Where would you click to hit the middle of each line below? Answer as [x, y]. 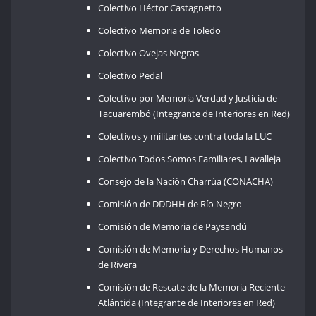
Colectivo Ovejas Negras [149, 53]
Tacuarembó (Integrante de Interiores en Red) [194, 113]
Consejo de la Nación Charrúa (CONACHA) [186, 181]
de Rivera [118, 264]
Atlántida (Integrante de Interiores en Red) [187, 302]
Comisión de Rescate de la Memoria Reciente [192, 287]
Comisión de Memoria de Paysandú [173, 226]
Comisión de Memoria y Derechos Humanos [191, 249]
